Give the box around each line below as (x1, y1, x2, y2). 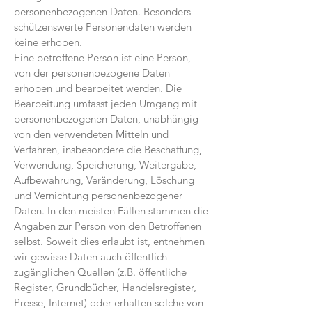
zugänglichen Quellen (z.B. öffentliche (14, 265, 187, 279)
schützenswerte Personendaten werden (14, 20, 192, 33)
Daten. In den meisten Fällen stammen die (14, 204, 208, 217)
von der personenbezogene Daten (14, 66, 170, 79)
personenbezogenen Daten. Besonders (14, 5, 191, 18)
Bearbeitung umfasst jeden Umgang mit (14, 97, 197, 110)
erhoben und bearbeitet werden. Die (14, 81, 182, 95)
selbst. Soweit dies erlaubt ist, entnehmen (14, 235, 205, 248)
